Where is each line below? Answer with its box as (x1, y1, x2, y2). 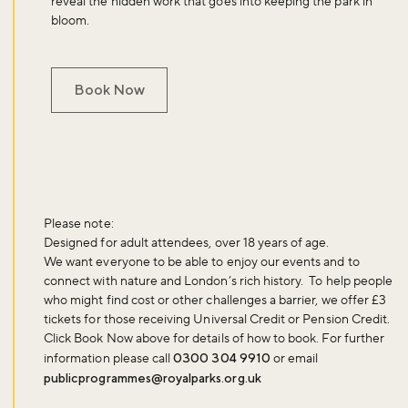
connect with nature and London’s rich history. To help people (44, 272, 393, 290)
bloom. (51, 12, 90, 29)
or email (270, 350, 319, 367)
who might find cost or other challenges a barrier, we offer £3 (44, 291, 387, 309)
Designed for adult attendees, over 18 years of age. (44, 234, 330, 251)
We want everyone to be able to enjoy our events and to (44, 253, 360, 270)
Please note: (44, 215, 114, 232)
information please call (44, 350, 174, 367)
